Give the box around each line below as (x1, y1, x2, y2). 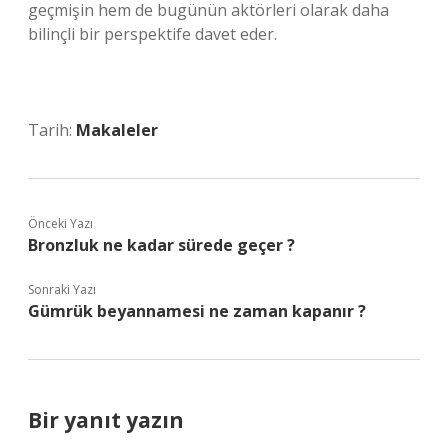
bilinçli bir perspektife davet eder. (28, 23, 277, 45)
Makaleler (76, 119, 158, 141)
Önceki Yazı (28, 215, 93, 232)
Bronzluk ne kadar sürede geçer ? (28, 234, 295, 256)
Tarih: (28, 119, 76, 141)
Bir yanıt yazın (28, 406, 184, 434)
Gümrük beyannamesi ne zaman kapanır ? (28, 300, 366, 322)
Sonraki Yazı (28, 281, 96, 298)
